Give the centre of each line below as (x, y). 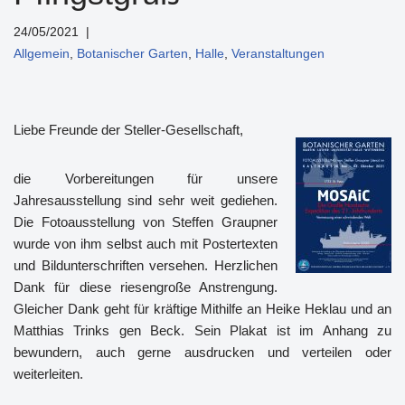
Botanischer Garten (132, 53)
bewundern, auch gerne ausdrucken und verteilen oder (202, 352)
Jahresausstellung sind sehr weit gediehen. (146, 200)
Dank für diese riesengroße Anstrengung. (146, 287)
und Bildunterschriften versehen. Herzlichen (146, 265)
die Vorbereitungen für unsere (146, 178)
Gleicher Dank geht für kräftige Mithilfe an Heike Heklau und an (202, 308)
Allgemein (42, 53)
